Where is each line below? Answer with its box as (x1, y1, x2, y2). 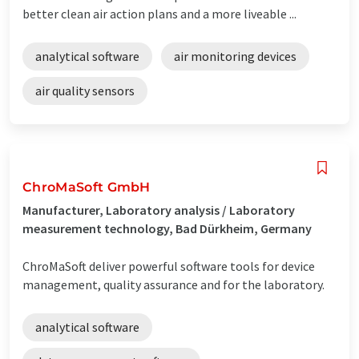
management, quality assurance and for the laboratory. (22, 276, 325, 292)
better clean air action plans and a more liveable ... (22, 5, 296, 22)
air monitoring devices (174, 47, 296, 64)
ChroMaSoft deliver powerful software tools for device (22, 257, 315, 274)
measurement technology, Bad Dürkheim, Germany (22, 220, 312, 236)
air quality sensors (35, 82, 135, 99)
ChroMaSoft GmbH (22, 179, 151, 195)
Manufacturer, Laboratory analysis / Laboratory (22, 201, 295, 218)
